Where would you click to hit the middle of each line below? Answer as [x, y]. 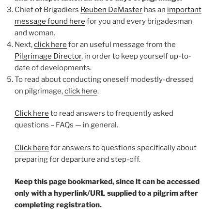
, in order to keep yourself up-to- [136, 56]
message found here [50, 21]
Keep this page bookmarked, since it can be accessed [107, 182]
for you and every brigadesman [139, 21]
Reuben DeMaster [111, 9]
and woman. [35, 33]
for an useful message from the [121, 44]
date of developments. [53, 68]
